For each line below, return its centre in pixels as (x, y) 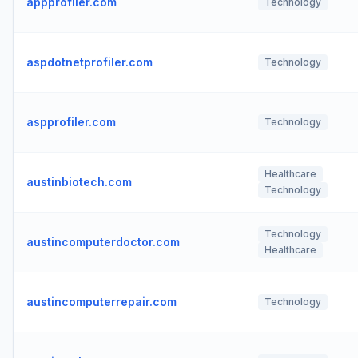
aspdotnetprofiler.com (89, 62)
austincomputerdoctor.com (103, 242)
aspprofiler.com (71, 122)
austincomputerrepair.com (101, 302)
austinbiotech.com (79, 182)
